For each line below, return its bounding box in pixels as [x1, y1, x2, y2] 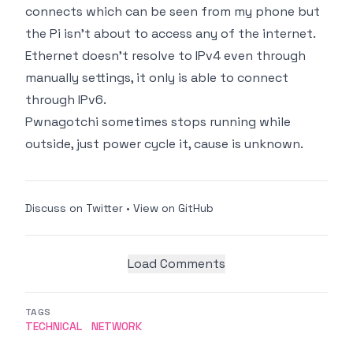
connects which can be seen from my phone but [25, 2, 320, 20]
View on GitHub [133, 200, 214, 215]
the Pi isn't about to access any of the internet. [25, 24, 316, 42]
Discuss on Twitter [25, 200, 123, 215]
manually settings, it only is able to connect [25, 69, 288, 86]
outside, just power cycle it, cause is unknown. [25, 135, 303, 152]
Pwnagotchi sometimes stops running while [25, 113, 291, 130]
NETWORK [91, 318, 142, 333]
